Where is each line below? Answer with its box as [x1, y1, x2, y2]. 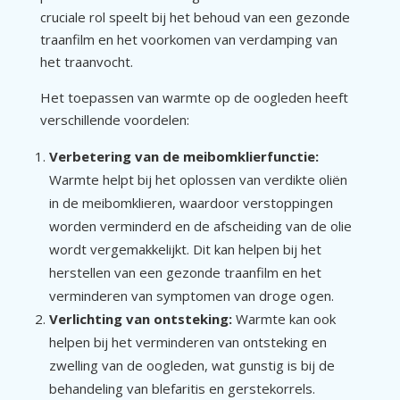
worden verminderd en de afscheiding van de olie [48, 216, 352, 235]
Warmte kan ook [231, 309, 336, 328]
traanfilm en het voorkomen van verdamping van [39, 29, 337, 48]
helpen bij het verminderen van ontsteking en [48, 332, 327, 351]
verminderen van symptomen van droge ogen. [48, 286, 334, 304]
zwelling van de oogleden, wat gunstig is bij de [48, 355, 335, 374]
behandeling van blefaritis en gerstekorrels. [48, 379, 315, 397]
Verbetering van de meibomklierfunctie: [48, 146, 319, 165]
